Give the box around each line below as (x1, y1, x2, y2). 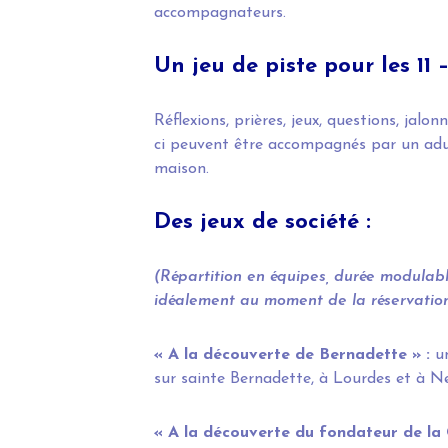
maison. (153, 161, 209, 178)
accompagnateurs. (153, 5, 286, 22)
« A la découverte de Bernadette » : (153, 347, 435, 364)
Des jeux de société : (153, 211, 371, 235)
